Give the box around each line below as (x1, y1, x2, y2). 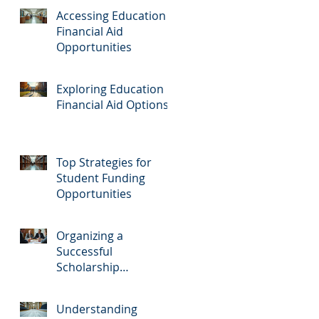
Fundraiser (56, 274, 115, 291)
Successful (56, 243, 113, 259)
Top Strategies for (56, 154, 152, 170)
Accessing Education (56, 7, 166, 23)
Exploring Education (56, 80, 164, 97)
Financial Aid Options (56, 96, 169, 113)
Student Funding (56, 169, 145, 186)
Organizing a (56, 227, 123, 244)
